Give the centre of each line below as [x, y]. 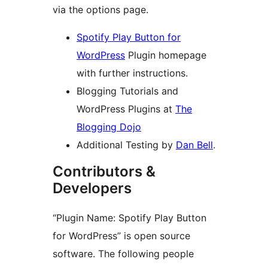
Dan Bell [194, 145]
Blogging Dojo [109, 127]
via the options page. [100, 10]
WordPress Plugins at [126, 109]
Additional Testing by [126, 145]
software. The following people [123, 254]
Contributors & [104, 172]
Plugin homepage [166, 55]
